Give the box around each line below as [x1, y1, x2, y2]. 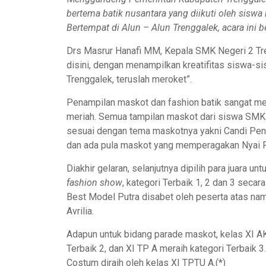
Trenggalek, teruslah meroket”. [66, 73, 192, 85]
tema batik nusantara [80, 7, 169, 19]
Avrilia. [66, 205, 94, 217]
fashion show [66, 176, 122, 188]
